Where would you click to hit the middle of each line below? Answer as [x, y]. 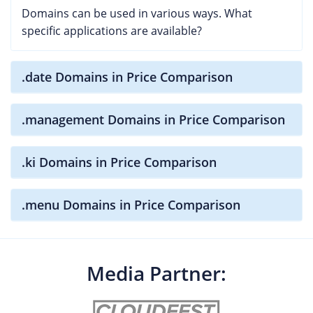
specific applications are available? [112, 31]
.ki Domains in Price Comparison [119, 162]
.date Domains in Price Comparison [127, 77]
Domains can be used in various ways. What [137, 13]
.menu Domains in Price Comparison [131, 205]
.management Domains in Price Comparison [153, 119]
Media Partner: [156, 273]
